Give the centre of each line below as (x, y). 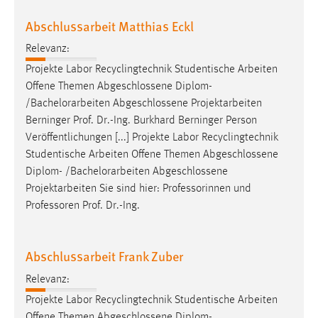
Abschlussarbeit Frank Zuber (104, 256)
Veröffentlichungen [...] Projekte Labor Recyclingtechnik (152, 138)
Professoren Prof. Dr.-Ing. (83, 206)
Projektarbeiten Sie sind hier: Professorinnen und (138, 189)
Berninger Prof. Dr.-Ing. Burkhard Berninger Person (141, 121)
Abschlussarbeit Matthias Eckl (110, 26)
